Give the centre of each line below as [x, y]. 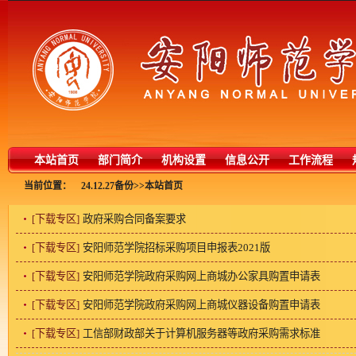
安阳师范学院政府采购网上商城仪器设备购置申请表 [201, 305]
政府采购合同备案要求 [134, 219]
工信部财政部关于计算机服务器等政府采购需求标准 [201, 333]
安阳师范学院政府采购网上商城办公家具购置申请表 [201, 276]
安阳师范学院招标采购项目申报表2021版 [176, 248]
